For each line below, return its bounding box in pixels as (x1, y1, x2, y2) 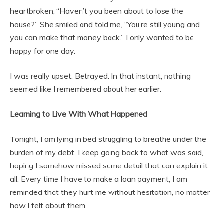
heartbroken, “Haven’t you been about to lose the (10, 6, 183, 16)
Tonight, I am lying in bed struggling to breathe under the (10, 134, 206, 144)
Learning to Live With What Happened (10, 109, 147, 119)
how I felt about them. (10, 200, 87, 210)
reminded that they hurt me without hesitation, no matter (10, 187, 210, 197)
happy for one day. (10, 46, 75, 55)
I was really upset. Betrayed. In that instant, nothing (10, 71, 191, 81)
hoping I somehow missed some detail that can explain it (10, 161, 208, 170)
